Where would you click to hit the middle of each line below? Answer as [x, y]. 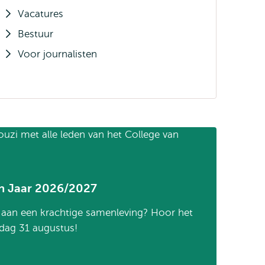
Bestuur [35, 34]
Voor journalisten [57, 54]
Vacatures [41, 14]
